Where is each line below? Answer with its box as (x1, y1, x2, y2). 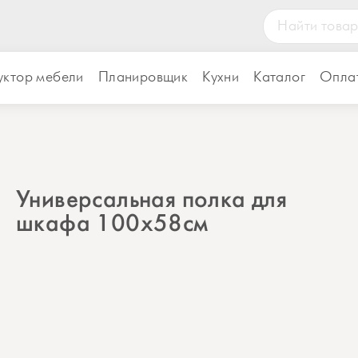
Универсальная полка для (15, 184, 288, 215)
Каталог (253, 69, 305, 86)
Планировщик (97, 69, 189, 86)
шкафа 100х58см (15, 208, 209, 239)
